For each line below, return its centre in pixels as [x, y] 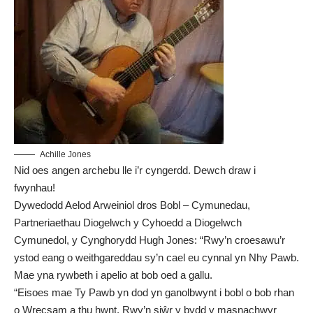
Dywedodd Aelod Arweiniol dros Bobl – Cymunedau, [132, 205]
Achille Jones [65, 154]
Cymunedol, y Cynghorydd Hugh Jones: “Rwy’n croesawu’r [150, 240]
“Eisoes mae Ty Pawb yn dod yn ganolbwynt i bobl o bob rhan [154, 292]
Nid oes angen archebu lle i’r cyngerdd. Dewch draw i [135, 170]
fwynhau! [35, 187]
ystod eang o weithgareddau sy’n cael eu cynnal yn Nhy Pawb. [156, 257]
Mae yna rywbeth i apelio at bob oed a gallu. [113, 275]
